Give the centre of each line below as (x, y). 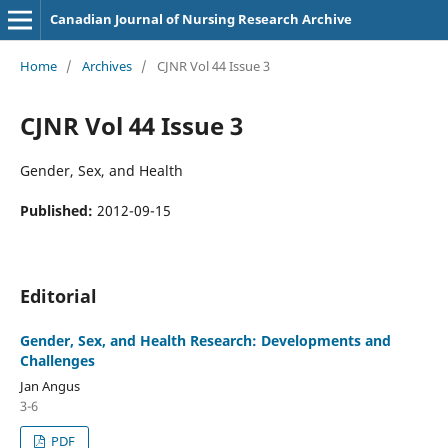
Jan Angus (49, 385)
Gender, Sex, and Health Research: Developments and (205, 340)
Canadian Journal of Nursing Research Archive (200, 19)
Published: (58, 210)
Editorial (58, 295)
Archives (106, 65)
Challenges (57, 360)
